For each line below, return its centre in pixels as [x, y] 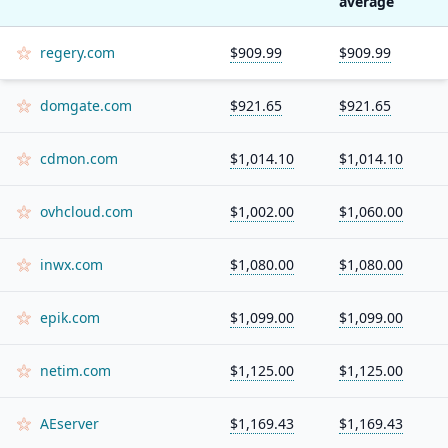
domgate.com [86, 105]
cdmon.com [79, 158]
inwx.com [71, 264]
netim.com [75, 370]
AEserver [69, 423]
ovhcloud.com [86, 211]
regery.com [77, 52]
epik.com [70, 317]
